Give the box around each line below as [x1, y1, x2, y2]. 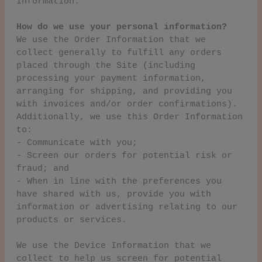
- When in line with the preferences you [16, 176, 222, 187]
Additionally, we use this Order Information [16, 112, 243, 122]
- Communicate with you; [16, 137, 137, 148]
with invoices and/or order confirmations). [16, 99, 237, 109]
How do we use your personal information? [16, 22, 227, 32]
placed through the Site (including [16, 60, 195, 71]
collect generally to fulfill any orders [16, 47, 222, 58]
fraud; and [16, 163, 69, 174]
